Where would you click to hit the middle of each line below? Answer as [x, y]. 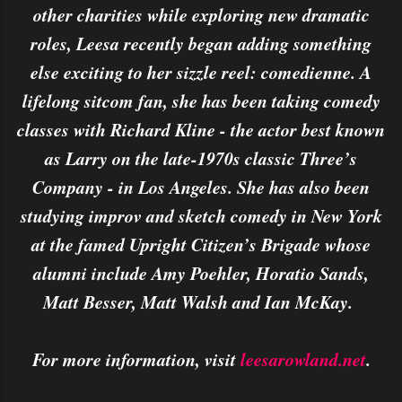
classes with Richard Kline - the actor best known [201, 129]
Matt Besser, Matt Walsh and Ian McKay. [201, 301]
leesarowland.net [303, 359]
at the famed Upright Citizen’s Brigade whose [201, 244]
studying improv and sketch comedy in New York [201, 215]
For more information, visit [136, 359]
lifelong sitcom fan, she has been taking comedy [201, 100]
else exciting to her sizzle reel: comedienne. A [201, 72]
